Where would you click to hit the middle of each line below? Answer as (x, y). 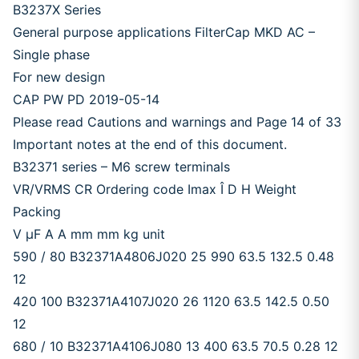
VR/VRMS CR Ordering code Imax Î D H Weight (155, 189)
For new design (59, 77)
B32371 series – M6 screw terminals (121, 167)
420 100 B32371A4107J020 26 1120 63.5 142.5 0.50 (171, 301)
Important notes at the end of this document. (150, 144)
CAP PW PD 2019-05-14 (86, 99)
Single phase (51, 54)
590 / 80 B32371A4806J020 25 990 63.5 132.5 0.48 (173, 256)
